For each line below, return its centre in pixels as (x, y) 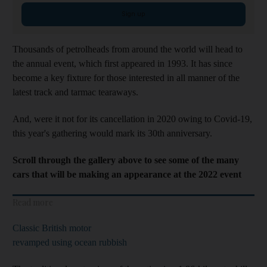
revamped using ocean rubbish (70, 242)
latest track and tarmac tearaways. (75, 92)
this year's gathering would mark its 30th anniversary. (112, 133)
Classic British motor (52, 228)
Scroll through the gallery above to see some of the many (126, 160)
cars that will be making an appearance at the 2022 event (127, 174)
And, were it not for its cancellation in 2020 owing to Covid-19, (132, 119)
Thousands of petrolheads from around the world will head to (128, 49)
